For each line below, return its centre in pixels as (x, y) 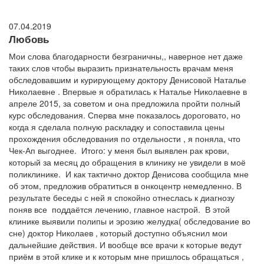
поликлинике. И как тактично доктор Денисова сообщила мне (129, 174)
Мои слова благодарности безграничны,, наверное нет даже (126, 56)
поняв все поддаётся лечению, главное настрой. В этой (119, 209)
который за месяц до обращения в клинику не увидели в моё (127, 162)
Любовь (29, 39)
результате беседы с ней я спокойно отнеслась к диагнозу (122, 198)
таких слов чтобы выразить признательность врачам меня (121, 68)
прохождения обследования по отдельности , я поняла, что (125, 139)
